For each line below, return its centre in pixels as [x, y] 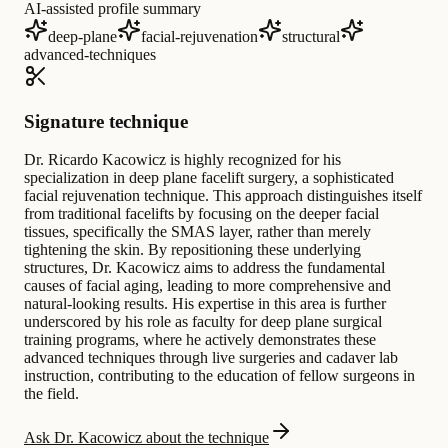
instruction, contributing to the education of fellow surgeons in [219, 376]
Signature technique [106, 121]
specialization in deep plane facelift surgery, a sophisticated [209, 178]
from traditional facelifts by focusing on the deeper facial [201, 214]
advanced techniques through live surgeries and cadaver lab [211, 358]
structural [311, 36]
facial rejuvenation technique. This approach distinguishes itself [223, 196]
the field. [51, 394]
